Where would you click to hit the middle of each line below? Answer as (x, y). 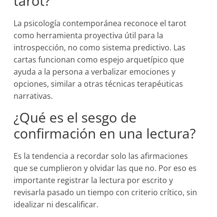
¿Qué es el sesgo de (75, 117)
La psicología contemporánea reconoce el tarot (100, 23)
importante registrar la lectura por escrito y (93, 180)
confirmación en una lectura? (105, 133)
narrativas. (33, 96)
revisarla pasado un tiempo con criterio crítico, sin (106, 192)
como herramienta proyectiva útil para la (89, 35)
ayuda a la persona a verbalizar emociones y (95, 72)
